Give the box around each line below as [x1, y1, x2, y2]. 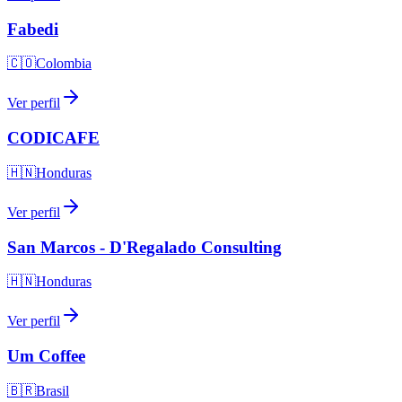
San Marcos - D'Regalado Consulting [7, 237, 282, 257]
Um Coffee [7, 346, 85, 366]
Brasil [36, 382, 69, 398]
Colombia [36, 56, 92, 72]
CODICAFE [7, 128, 100, 148]
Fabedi [7, 19, 58, 39]
